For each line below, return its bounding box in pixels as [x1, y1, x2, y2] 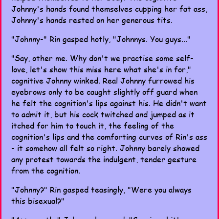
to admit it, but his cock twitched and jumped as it [11, 109, 195, 120]
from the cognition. [11, 165, 80, 176]
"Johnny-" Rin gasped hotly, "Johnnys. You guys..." [11, 33, 191, 44]
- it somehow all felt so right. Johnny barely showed [11, 142, 199, 153]
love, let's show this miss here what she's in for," [11, 64, 191, 75]
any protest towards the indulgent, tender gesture [11, 153, 197, 165]
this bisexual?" [11, 195, 65, 206]
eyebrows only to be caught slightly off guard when [11, 86, 197, 97]
